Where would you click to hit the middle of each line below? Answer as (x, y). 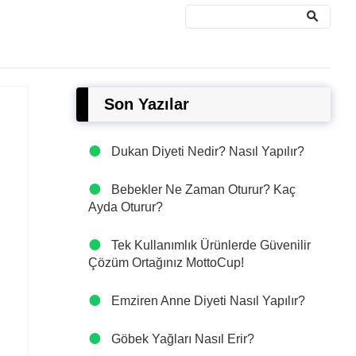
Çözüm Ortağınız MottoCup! (166, 263)
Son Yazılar (147, 104)
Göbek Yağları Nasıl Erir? (183, 339)
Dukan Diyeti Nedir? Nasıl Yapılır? (208, 151)
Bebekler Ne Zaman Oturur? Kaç (203, 190)
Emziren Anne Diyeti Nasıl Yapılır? (208, 301)
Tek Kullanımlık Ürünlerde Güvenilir (211, 245)
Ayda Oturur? (126, 207)
